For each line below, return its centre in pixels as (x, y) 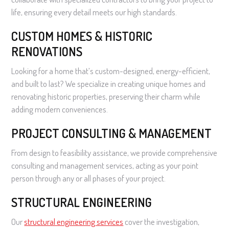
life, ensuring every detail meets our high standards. (94, 12)
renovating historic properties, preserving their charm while (106, 96)
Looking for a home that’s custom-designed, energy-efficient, (111, 71)
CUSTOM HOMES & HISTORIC (82, 36)
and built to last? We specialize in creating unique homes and (109, 83)
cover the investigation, (162, 221)
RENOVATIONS (47, 51)
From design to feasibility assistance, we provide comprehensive (114, 152)
